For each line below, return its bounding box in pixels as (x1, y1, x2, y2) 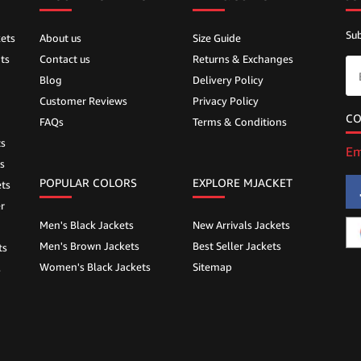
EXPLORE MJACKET (193, 176, 293, 190)
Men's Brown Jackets (39, 239, 139, 253)
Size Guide (193, 31, 241, 45)
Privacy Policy (193, 94, 259, 108)
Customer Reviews (39, 94, 127, 108)
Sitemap (193, 260, 232, 274)
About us (39, 31, 81, 45)
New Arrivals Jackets (193, 218, 290, 232)
